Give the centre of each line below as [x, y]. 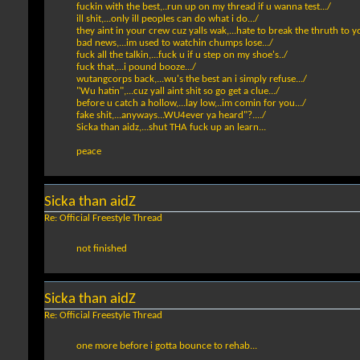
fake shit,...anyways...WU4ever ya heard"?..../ [171, 116]
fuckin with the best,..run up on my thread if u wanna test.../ [204, 7]
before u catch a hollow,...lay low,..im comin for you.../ [191, 104]
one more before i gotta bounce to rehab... [167, 346]
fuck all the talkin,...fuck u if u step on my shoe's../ [182, 55]
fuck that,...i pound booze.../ [136, 67]
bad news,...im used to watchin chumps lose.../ [175, 43]
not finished [102, 249]
